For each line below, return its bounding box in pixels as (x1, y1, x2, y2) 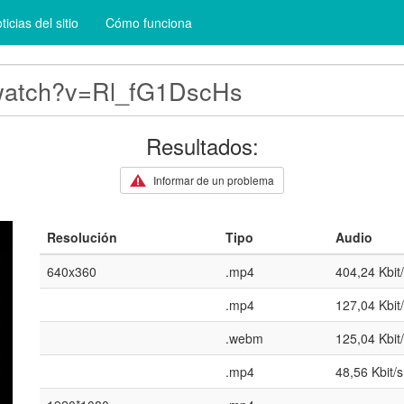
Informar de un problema (152, 172, 274, 188)
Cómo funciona (106, 14, 192, 32)
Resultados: (145, 130, 259, 161)
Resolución (47, 228, 117, 246)
